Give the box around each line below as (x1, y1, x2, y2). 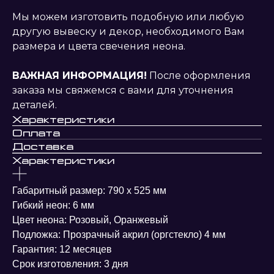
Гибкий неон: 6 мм (12, 200, 94, 211)
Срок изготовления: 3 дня (12, 259, 128, 270)
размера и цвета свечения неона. (12, 40, 185, 53)
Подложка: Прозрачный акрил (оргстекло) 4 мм (12, 229, 226, 240)
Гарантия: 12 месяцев (12, 244, 112, 255)
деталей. (12, 99, 57, 111)
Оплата (12, 127, 60, 139)
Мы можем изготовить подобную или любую (12, 11, 244, 23)
